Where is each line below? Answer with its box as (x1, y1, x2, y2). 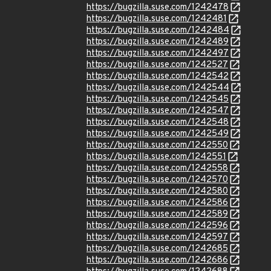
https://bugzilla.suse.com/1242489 (87, 36, 229, 48)
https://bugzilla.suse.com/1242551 (87, 151, 226, 163)
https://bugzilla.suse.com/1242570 (87, 174, 228, 186)
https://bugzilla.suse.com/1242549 (87, 128, 229, 140)
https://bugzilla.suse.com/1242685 (87, 243, 228, 255)
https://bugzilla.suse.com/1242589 (87, 209, 228, 220)
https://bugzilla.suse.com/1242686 (87, 255, 228, 266)
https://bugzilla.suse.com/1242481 (87, 13, 227, 25)
